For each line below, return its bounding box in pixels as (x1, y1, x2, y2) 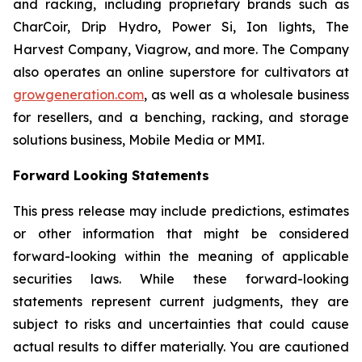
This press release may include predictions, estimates (13, 203, 349, 219)
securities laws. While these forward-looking (13, 271, 349, 287)
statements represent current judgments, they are (13, 293, 349, 309)
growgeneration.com (13, 86, 144, 103)
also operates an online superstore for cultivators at (13, 64, 349, 80)
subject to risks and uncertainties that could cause (13, 316, 349, 332)
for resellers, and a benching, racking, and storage (13, 109, 349, 125)
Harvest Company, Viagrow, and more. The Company (13, 41, 349, 57)
